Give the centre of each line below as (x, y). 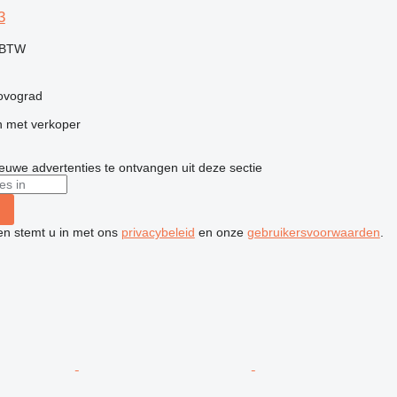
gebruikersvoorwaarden (313, 232)
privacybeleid (158, 232)
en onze (221, 232)
